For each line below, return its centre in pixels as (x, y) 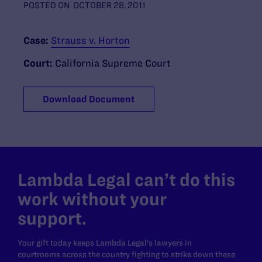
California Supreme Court (113, 63)
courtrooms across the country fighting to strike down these (126, 254)
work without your (92, 199)
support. (52, 218)
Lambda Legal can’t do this (126, 180)
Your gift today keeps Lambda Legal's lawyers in (105, 242)
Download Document (89, 99)
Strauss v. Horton (90, 40)
